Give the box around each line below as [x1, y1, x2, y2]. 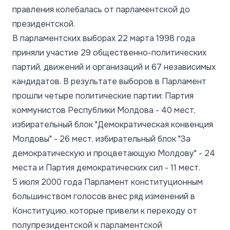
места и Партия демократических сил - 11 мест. [12, 162, 200, 173]
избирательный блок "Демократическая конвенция [12, 119, 213, 130]
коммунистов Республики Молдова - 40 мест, [12, 104, 196, 116]
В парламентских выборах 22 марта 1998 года [12, 32, 195, 44]
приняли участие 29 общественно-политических [12, 47, 206, 58]
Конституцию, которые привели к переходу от [12, 205, 197, 216]
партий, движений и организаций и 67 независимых [12, 61, 216, 72]
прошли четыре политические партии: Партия [12, 90, 194, 101]
